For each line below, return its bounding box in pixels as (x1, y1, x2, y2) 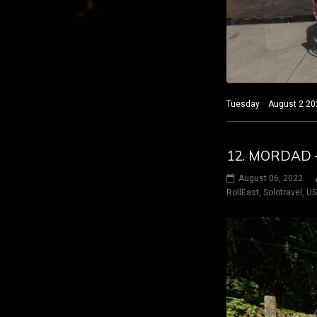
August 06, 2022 (238, 173, 303, 184)
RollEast (226, 188, 259, 198)
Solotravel (263, 188, 302, 198)
